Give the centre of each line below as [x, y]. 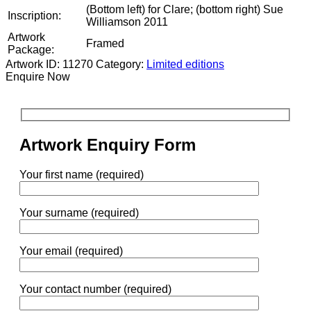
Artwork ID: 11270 [51, 64]
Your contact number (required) [95, 289]
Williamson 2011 [127, 22]
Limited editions [185, 64]
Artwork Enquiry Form [108, 145]
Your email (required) [71, 251]
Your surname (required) [79, 213]
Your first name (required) [82, 175]
